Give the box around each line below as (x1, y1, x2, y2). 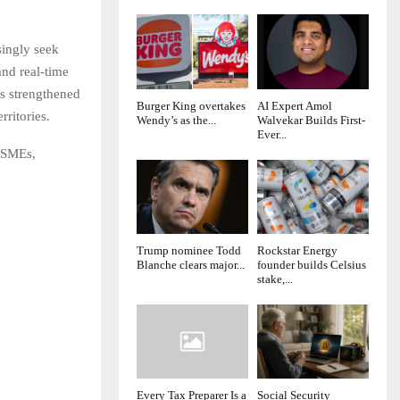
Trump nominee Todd (137, 243, 241, 257)
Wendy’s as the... (137, 112, 216, 127)
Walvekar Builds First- (257, 112, 365, 127)
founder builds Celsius (257, 257, 366, 271)
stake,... (257, 271, 293, 286)
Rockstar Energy (257, 243, 337, 257)
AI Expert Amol (257, 98, 332, 112)
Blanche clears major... (137, 257, 245, 271)
